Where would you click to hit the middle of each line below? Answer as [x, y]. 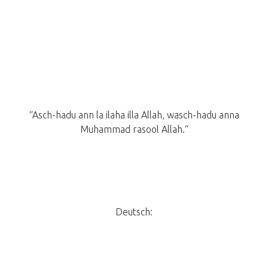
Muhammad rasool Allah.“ [134, 130]
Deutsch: [134, 212]
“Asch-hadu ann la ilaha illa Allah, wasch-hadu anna [134, 115]
